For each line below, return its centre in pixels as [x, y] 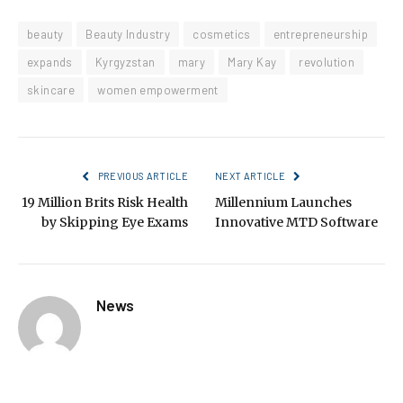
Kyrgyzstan [125, 62]
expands [50, 62]
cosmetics [222, 34]
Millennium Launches [283, 202]
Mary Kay [252, 62]
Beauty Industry [128, 34]
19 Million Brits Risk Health [105, 202]
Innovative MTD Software [296, 222]
